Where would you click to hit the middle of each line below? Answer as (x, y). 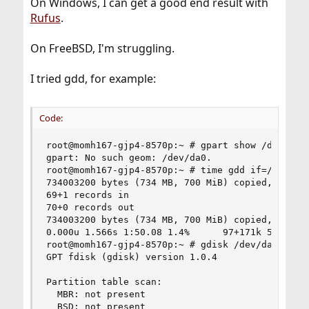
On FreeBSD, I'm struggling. (102, 48)
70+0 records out (90, 207)
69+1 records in (87, 195)
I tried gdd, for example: (93, 79)
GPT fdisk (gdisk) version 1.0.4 (131, 257)
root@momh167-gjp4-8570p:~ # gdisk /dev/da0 (162, 245)
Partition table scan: (104, 282)
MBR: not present (96, 294)
